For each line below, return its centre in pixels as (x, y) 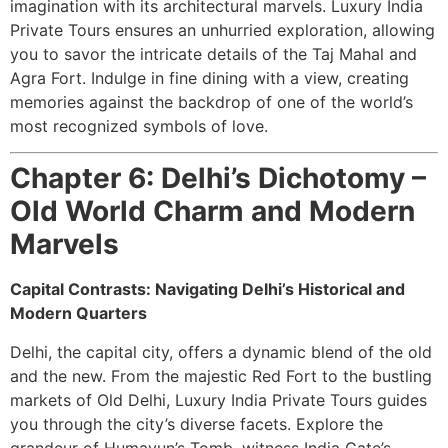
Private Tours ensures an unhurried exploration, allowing (222, 29)
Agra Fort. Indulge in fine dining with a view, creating (209, 77)
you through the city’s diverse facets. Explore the (196, 423)
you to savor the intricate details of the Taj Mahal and (213, 53)
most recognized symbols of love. (139, 125)
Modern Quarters (78, 313)
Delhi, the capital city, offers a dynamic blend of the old (221, 351)
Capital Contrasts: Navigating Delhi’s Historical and (207, 289)
